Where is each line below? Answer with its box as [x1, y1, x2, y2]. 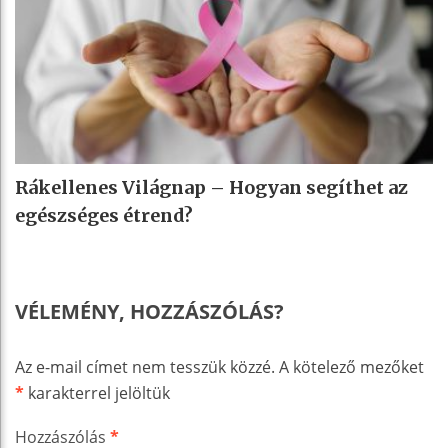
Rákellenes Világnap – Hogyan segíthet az [15, 175, 408, 199]
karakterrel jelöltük [24, 381, 170, 404]
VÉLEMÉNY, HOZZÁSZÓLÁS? [15, 297, 284, 325]
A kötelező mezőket [279, 355, 424, 378]
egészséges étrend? [15, 203, 193, 227]
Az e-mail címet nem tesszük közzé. [15, 355, 275, 378]
